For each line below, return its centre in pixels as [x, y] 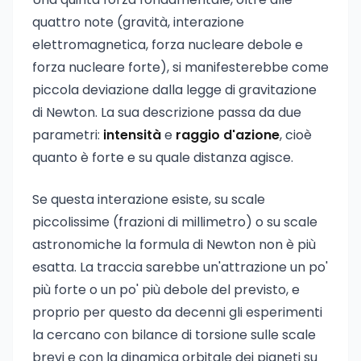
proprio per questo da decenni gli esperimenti [177, 312]
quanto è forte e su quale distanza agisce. [163, 158]
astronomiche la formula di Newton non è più [174, 245]
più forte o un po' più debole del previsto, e [166, 290]
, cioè [296, 135]
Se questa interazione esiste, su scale [149, 199]
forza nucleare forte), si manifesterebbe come [180, 67]
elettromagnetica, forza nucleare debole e [168, 45]
